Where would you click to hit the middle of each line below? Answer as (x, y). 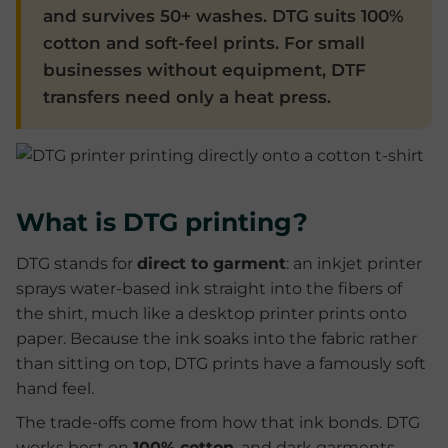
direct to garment (211, 263)
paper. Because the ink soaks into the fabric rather (216, 338)
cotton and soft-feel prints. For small (204, 43)
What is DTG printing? (162, 222)
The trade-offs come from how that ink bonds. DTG (218, 422)
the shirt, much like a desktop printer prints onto (211, 313)
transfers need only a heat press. (187, 97)
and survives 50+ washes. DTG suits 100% (223, 16)
